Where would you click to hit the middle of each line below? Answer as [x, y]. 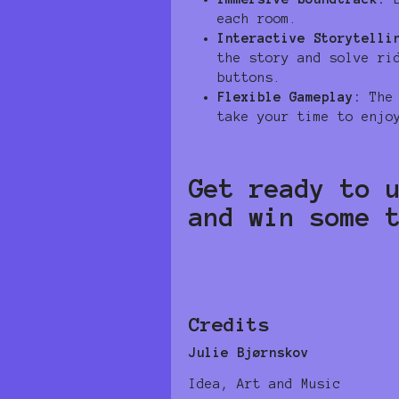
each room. [257, 18]
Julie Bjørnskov [249, 352]
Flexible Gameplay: [289, 97]
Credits [229, 324]
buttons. [249, 77]
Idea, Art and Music [265, 383]
